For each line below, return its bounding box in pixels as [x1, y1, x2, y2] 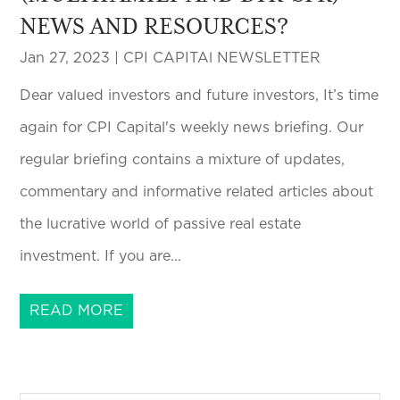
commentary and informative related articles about [20, 184, 374, 199]
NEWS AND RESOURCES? [20, 12, 289, 39]
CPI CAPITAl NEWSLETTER [123, 50, 321, 65]
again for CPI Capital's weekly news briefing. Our [20, 120, 364, 135]
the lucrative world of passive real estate [20, 216, 302, 231]
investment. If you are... [20, 248, 182, 263]
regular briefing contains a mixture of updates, [20, 152, 346, 167]
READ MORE [29, 303, 124, 318]
